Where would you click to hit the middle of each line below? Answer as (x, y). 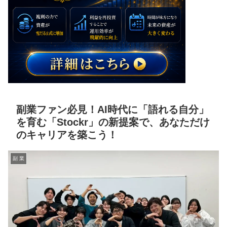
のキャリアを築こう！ (67, 135)
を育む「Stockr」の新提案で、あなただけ (113, 122)
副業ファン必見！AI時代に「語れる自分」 (112, 110)
